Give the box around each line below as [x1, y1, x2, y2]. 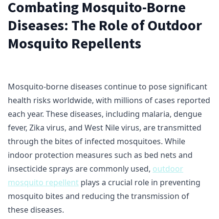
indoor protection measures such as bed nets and [8, 150, 193, 160]
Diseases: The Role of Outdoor [8, 16, 202, 34]
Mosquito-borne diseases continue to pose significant [8, 81, 207, 92]
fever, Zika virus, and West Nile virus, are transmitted [8, 122, 201, 133]
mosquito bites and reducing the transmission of [8, 191, 189, 201]
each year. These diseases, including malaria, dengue [8, 109, 202, 119]
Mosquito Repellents [8, 34, 141, 52]
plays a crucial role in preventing [79, 177, 200, 188]
